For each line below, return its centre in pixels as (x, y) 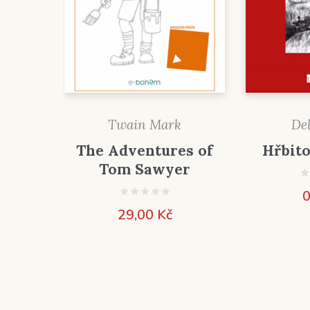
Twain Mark (145, 125)
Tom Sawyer (145, 170)
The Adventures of (145, 151)
